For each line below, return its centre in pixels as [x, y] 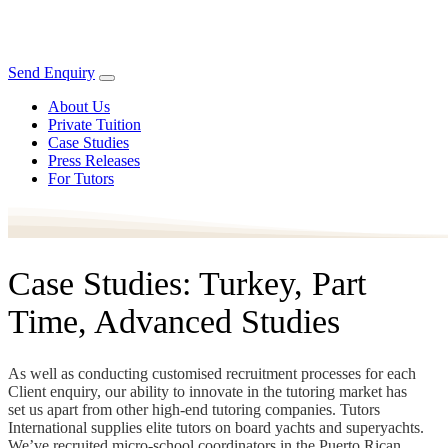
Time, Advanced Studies [174, 321]
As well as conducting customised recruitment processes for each [212, 373]
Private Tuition [94, 124]
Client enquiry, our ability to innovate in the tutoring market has [207, 391]
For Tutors [81, 178]
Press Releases [94, 160]
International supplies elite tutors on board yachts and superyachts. [216, 427]
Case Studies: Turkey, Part [187, 283]
